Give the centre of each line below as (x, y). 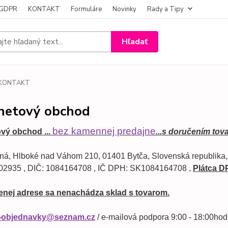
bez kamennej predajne (104, 131)
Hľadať (135, 41)
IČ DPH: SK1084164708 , (145, 168)
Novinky (124, 9)
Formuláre (86, 9)
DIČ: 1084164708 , (62, 168)
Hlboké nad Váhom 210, (57, 156)
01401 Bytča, (127, 156)
